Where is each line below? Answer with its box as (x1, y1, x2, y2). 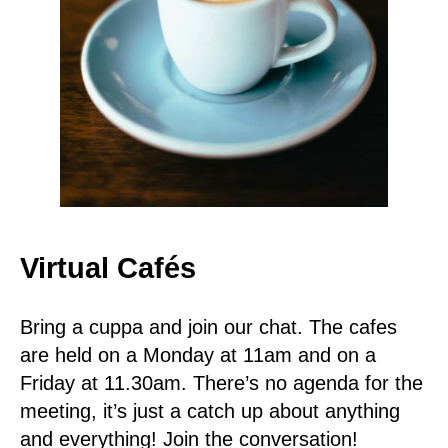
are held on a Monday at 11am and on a (20, 343, 376, 366)
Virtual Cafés (20, 251, 196, 284)
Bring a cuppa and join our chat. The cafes (20, 315, 397, 338)
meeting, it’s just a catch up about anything (20, 399, 400, 422)
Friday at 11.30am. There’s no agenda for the (20, 371, 423, 394)
